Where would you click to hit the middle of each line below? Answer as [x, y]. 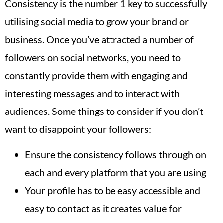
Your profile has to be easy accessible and [112, 190]
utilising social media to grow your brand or [97, 22]
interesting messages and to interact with [92, 93]
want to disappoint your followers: [78, 129]
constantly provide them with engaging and [96, 75]
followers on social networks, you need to [93, 57]
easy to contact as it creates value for [103, 208]
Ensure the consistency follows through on [115, 154]
